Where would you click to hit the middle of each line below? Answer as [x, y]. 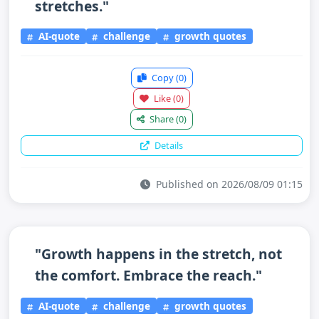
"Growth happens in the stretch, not [158, 254]
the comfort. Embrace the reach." [148, 275]
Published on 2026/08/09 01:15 [228, 184]
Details [168, 145]
